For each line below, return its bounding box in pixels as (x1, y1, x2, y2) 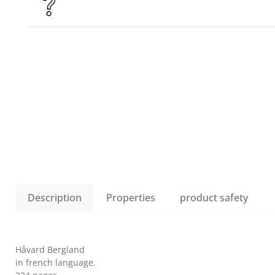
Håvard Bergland (15, 244, 85, 255)
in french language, (15, 257, 96, 268)
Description (28, 191, 82, 204)
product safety (180, 191, 248, 204)
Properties (106, 191, 155, 204)
